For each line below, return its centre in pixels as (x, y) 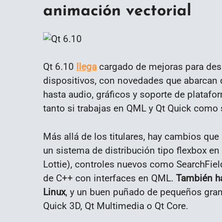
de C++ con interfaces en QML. (110, 178)
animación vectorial (117, 12)
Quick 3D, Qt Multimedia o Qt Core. (116, 206)
